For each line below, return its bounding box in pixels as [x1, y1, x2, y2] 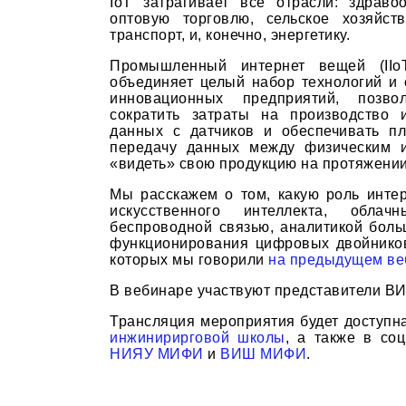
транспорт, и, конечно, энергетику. [110, 26, 351, 43]
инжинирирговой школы [110, 329, 285, 345]
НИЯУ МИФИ [110, 345, 204, 362]
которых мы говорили [110, 251, 269, 267]
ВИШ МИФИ [220, 345, 307, 362]
